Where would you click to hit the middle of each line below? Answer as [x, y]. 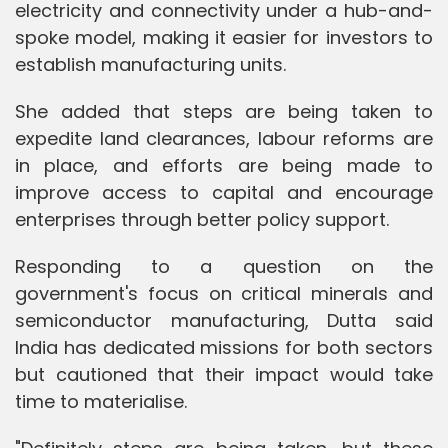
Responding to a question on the [224, 266]
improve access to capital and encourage [224, 192]
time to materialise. [101, 401]
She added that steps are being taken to [224, 111]
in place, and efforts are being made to [224, 165]
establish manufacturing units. [150, 64]
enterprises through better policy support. [202, 219]
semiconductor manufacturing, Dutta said [224, 320]
